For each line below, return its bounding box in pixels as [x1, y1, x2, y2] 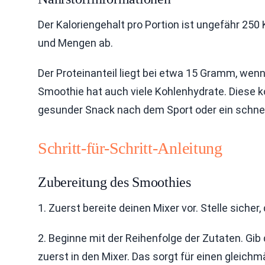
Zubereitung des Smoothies [38, 174, 191, 190]
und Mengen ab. [38, 37, 113, 49]
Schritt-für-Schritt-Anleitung [38, 139, 222, 157]
